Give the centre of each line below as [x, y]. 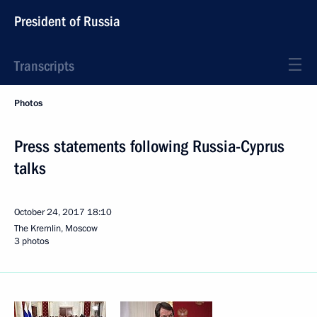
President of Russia [67, 21]
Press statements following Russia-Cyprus [149, 146]
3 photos [31, 241]
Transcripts [44, 66]
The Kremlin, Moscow [56, 229]
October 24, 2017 [50, 212]
